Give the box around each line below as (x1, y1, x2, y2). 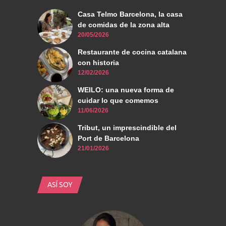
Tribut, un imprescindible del (78, 124, 177, 132)
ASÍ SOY (47, 181, 73, 189)
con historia (78, 59, 119, 67)
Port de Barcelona (78, 134, 139, 143)
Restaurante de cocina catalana (78, 48, 187, 56)
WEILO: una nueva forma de (78, 86, 174, 94)
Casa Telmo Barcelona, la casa (78, 10, 183, 19)
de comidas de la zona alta (78, 21, 169, 29)
